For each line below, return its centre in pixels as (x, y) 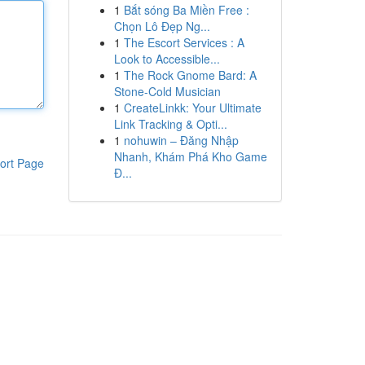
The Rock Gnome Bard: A (190, 75)
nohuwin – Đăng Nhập (181, 140)
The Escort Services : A (184, 42)
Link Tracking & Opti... (170, 124)
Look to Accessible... (167, 59)
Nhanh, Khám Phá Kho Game (190, 156)
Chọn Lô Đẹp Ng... (162, 26)
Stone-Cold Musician (167, 91)
